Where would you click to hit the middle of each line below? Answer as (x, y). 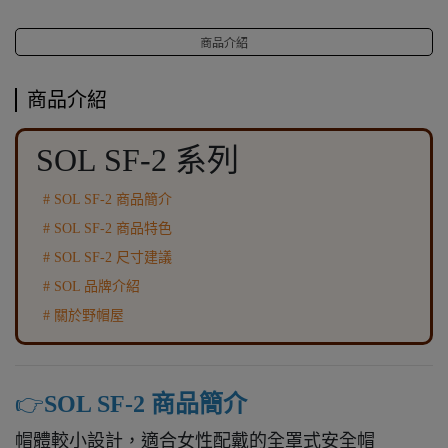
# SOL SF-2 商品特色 (107, 228)
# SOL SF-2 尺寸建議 (107, 257)
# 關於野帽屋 (83, 315)
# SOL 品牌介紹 (91, 286)
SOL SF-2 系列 (137, 160)
